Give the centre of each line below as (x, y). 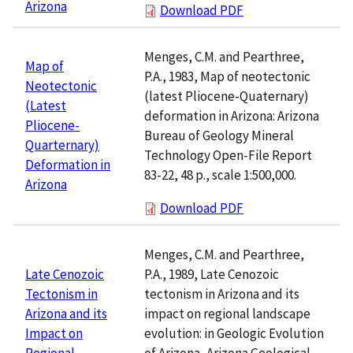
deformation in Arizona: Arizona (232, 115)
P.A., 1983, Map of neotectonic (227, 76)
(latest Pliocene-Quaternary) (227, 96)
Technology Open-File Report (228, 155)
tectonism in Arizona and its (222, 294)
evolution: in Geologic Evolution (234, 333)
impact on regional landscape (227, 313)
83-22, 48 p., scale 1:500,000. (220, 175)
